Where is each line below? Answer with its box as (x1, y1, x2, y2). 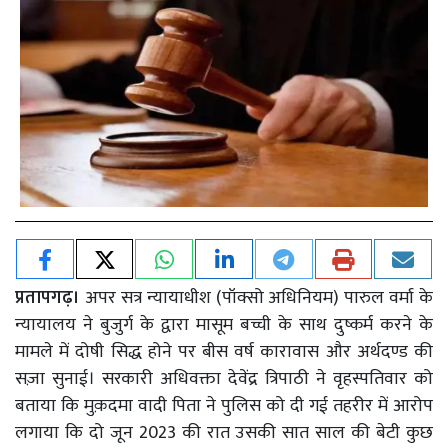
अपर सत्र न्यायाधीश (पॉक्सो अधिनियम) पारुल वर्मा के (84, 282, 433, 313)
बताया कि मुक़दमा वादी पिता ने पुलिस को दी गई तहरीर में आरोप (15, 390, 433, 421)
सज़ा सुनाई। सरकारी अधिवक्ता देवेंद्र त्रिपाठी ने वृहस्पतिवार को (15, 363, 433, 394)
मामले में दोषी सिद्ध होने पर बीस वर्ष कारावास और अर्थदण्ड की (15, 336, 433, 367)
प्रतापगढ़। (15, 282, 85, 313)
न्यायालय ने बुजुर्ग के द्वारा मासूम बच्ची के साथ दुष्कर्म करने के (15, 309, 433, 340)
